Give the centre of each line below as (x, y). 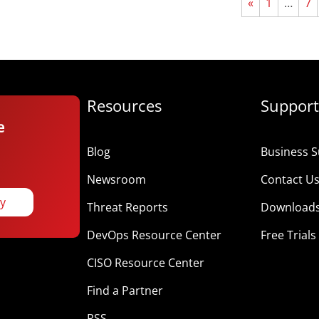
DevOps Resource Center (154, 235)
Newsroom (116, 179)
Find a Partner (125, 291)
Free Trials (288, 235)
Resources (124, 105)
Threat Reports (127, 207)
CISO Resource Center (145, 263)
